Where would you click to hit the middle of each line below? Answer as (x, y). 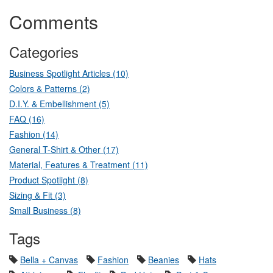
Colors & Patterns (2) (50, 88)
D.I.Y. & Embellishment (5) (59, 103)
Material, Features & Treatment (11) (79, 164)
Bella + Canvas (49, 259)
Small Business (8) (45, 210)
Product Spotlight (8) (49, 179)
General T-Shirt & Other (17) (64, 149)
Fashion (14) (34, 134)
